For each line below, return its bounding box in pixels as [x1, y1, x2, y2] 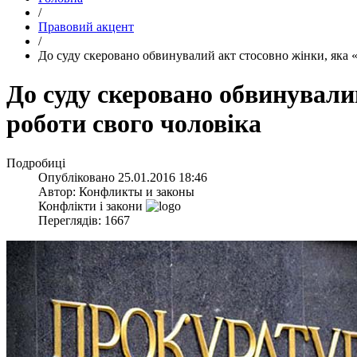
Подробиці [6, 155, 65, 170]
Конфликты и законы [79, 184, 194, 198]
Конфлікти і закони [38, 198, 143, 213]
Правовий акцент [38, 20, 134, 33]
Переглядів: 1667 [38, 213, 130, 227]
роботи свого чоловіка [6, 109, 261, 139]
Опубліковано [38, 170, 118, 184]
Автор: [38, 184, 79, 198]
